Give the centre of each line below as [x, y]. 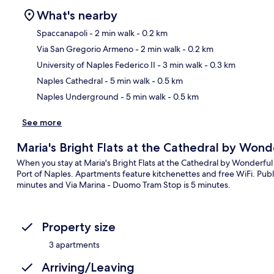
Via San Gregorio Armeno [85, 49]
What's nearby [77, 15]
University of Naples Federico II [96, 65]
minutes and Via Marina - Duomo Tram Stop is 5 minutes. [123, 184]
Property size [79, 227]
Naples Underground [78, 96]
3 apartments [74, 244]
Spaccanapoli [62, 33]
